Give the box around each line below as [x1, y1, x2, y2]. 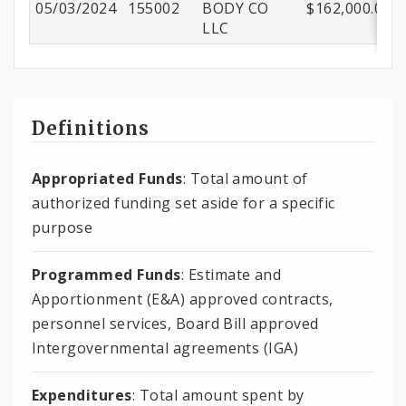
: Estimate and [180, 264, 282, 285]
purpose [32, 217, 93, 237]
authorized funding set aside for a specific [32, 192, 335, 213]
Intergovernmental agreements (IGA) [32, 337, 299, 358]
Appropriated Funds [32, 168, 183, 188]
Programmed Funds [32, 264, 181, 285]
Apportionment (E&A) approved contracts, [32, 288, 333, 309]
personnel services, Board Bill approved [32, 313, 319, 333]
